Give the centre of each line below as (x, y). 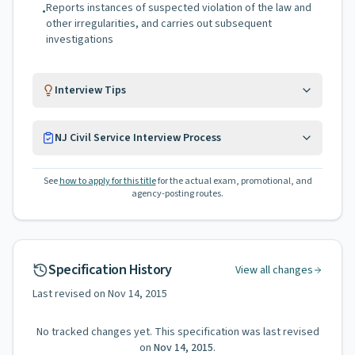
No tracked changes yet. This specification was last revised (177, 332)
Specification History (110, 270)
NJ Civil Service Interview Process (138, 138)
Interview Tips (90, 90)
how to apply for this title (107, 181)
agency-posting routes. (177, 194)
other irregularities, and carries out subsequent (159, 24)
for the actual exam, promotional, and (235, 181)
